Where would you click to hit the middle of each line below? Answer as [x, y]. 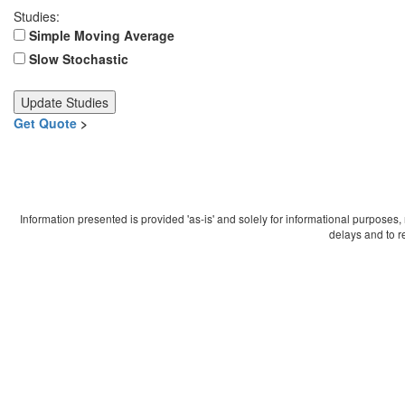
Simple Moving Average [102, 35]
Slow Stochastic [79, 59]
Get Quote [45, 123]
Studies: [37, 16]
